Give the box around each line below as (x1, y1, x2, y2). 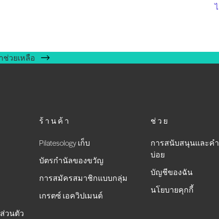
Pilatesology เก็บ (39, 137, 90, 148)
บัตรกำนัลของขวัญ (39, 155, 104, 165)
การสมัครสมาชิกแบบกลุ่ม (39, 173, 128, 183)
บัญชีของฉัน (151, 167, 193, 177)
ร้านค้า (39, 115, 70, 126)
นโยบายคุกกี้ (151, 184, 194, 195)
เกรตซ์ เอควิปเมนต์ (39, 190, 103, 200)
